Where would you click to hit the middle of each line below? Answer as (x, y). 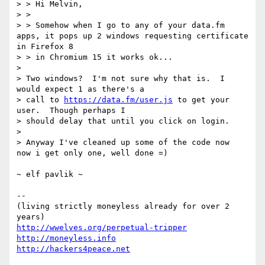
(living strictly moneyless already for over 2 (123, 206)
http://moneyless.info (66, 238)
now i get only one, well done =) (92, 153)
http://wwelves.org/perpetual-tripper (102, 228)
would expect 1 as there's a (80, 89)
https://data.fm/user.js (118, 100)
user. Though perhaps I (71, 111)
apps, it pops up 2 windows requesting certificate (132, 36)
